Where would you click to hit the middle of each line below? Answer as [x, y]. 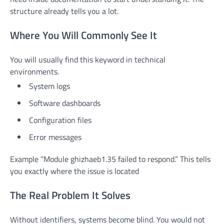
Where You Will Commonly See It [83, 35]
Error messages [55, 137]
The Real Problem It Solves [70, 195]
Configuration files [60, 120]
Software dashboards [65, 103]
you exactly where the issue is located [74, 171]
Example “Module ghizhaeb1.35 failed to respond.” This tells [110, 159]
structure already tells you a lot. [64, 11]
